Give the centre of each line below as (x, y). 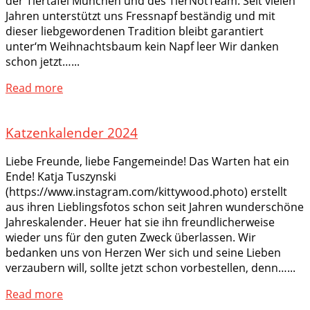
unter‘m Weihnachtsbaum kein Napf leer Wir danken (142, 46)
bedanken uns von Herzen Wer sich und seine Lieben (143, 253)
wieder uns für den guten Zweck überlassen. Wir (131, 238)
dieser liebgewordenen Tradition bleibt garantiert (135, 31)
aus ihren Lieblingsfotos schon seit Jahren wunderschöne (155, 207)
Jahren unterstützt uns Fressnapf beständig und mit (140, 16)
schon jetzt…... (43, 61)
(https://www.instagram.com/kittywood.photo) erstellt (146, 192)
